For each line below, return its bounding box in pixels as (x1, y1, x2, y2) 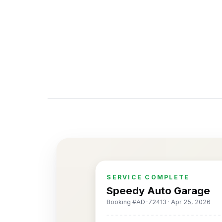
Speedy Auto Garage (107, 184, 211, 197)
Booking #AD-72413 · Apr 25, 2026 (107, 198, 211, 206)
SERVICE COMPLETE (107, 173, 189, 181)
